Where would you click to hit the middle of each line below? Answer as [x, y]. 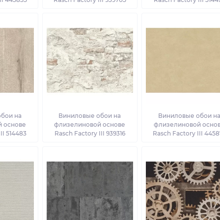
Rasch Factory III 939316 [90, 134]
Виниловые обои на [90, 116]
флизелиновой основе [90, 125]
